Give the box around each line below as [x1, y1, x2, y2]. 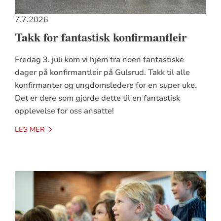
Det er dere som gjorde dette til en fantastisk [14, 93, 180, 104]
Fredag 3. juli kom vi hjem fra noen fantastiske [14, 54, 184, 66]
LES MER [14, 125, 45, 135]
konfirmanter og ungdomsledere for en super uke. [14, 80, 197, 91]
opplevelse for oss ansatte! [14, 106, 114, 117]
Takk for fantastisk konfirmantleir [14, 28, 187, 46]
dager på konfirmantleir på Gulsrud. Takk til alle [14, 67, 190, 78]
